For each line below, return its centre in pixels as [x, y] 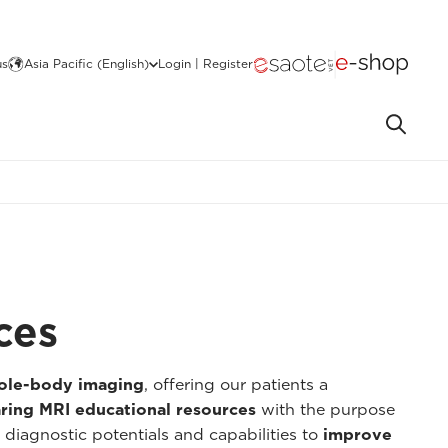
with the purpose [325, 409]
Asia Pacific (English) [86, 63]
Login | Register [205, 63]
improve [357, 434]
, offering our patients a [236, 384]
